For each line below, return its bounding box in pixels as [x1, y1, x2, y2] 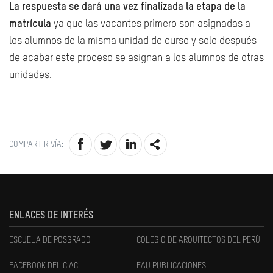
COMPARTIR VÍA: [9, 140, 64, 149]
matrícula [9, 19, 51, 29]
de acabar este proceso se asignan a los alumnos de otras [9, 53, 264, 63]
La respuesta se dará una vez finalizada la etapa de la [9, 2, 246, 12]
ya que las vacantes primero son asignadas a [51, 19, 250, 29]
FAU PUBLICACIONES [136, 261, 206, 270]
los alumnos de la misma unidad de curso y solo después [9, 36, 257, 46]
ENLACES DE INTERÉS [9, 211, 93, 221]
